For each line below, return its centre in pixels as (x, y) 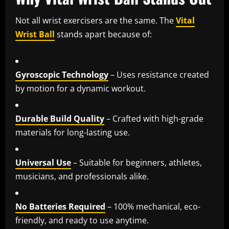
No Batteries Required (60, 207)
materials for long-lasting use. (73, 133)
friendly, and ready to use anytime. (82, 221)
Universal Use (43, 163)
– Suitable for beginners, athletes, (136, 163)
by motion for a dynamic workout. (81, 89)
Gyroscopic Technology (62, 75)
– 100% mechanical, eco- (153, 207)
